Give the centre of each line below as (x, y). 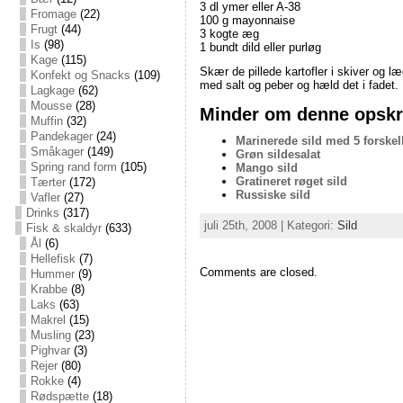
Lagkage (52, 90)
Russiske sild (273, 195)
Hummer (52, 274)
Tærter (48, 182)
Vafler (45, 197)
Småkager (57, 152)
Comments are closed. (258, 272)
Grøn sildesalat (278, 155)
